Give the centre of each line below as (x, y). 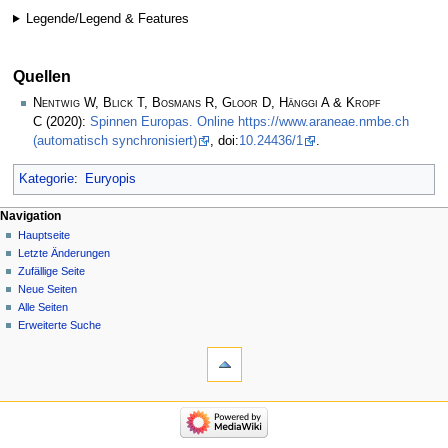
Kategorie (46, 178)
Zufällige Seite (52, 270)
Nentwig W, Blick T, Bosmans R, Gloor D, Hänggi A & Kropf (207, 103)
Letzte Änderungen (64, 252)
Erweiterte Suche (60, 324)
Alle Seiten (43, 306)
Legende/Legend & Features (108, 18)
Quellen (41, 76)
